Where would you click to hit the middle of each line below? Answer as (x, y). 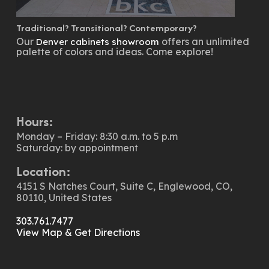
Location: (43, 171)
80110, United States (64, 198)
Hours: (35, 122)
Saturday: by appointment (77, 148)
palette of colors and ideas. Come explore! (114, 52)
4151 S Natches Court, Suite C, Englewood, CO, (124, 186)
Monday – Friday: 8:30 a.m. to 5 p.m (97, 137)
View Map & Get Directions (78, 233)
